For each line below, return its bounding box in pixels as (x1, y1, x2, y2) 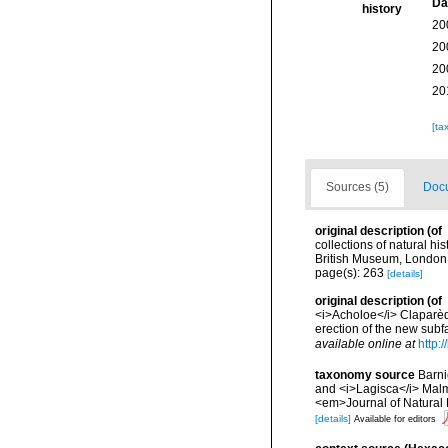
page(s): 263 (315, 266, 387, 280)
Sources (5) (326, 180, 389, 194)
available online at (315, 336, 415, 351)
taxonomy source (315, 368, 415, 382)
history (361, 2, 402, 16)
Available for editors (354, 413, 436, 424)
